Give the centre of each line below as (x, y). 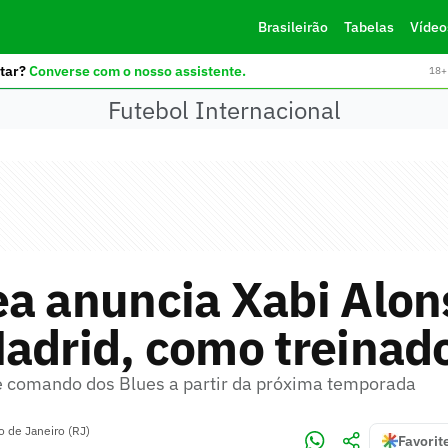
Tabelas (368, 27)
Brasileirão (292, 27)
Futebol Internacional (224, 109)
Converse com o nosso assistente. (137, 70)
